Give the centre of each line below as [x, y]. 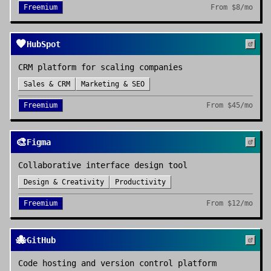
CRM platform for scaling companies [100, 67]
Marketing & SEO [113, 84]
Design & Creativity [64, 182]
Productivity [140, 182]
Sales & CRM [47, 84]
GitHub [41, 240]
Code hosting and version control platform [117, 263]
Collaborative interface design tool [103, 165]
